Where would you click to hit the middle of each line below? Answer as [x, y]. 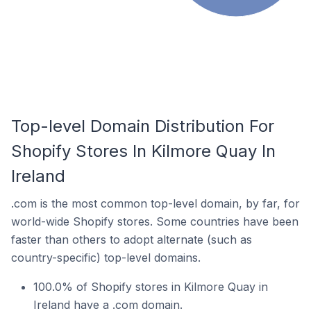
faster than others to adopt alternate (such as [132, 239]
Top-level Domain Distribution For [143, 126]
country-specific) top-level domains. [106, 258]
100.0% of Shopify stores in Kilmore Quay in [151, 287]
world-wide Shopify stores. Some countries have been [155, 221]
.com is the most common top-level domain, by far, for [155, 203]
